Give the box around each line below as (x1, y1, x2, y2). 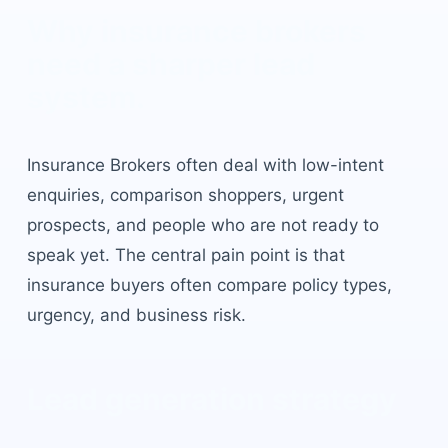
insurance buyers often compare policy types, (26, 275, 392, 295)
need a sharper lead (26, 46, 315, 82)
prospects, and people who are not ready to (26, 215, 379, 235)
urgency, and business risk (26, 305, 241, 325)
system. (26, 79, 145, 115)
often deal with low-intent (170, 155, 384, 175)
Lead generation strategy (26, 381, 397, 417)
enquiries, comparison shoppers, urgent (26, 185, 344, 205)
